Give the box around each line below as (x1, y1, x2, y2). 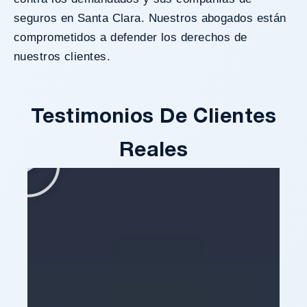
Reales (119, 141, 188, 160)
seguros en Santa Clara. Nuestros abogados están (14, 11, 286, 25)
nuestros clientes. (14, 49, 110, 63)
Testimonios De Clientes (30, 108, 277, 127)
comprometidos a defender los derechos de (14, 30, 247, 44)
